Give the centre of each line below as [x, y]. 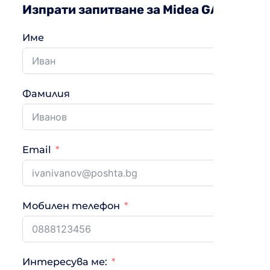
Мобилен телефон [71, 205]
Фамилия [46, 93]
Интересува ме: [64, 261]
